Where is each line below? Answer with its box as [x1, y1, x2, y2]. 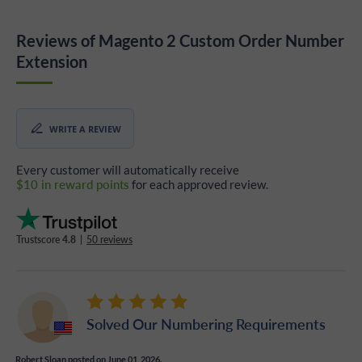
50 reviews [86, 233, 133, 247]
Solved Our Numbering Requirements [86, 314, 326, 335]
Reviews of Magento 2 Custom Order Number [16, 31, 344, 51]
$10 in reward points [16, 175, 129, 193]
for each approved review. [129, 177, 268, 192]
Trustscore [16, 233, 62, 247]
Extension [16, 52, 87, 72]
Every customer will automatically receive [16, 162, 239, 178]
